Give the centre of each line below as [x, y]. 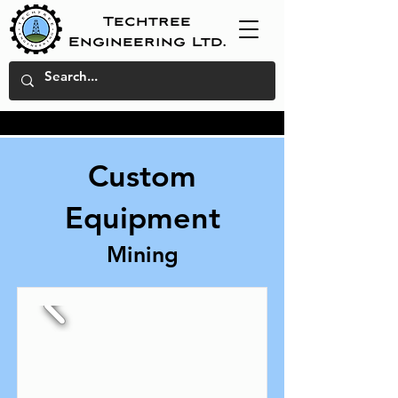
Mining [142, 254]
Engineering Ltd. [147, 41]
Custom [142, 176]
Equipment [142, 218]
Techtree [147, 21]
